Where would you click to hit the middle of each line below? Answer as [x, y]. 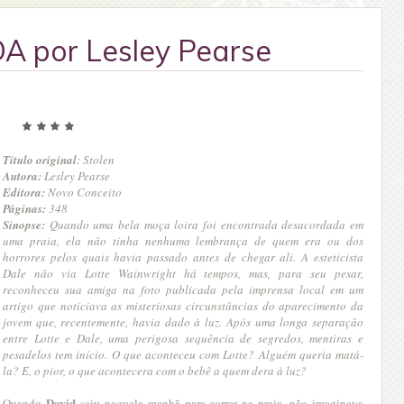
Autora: [22, 175]
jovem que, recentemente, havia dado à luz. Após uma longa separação [183, 321]
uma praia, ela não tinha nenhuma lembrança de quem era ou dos [183, 240]
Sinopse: [24, 224]
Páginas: [24, 208]
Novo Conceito [83, 192]
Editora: [24, 192]
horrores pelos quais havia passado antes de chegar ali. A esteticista [183, 257]
